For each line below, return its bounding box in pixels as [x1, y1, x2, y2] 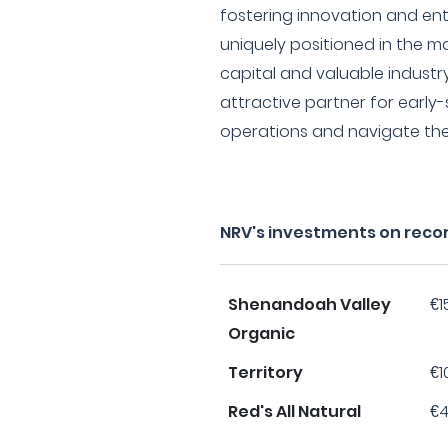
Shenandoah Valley [228, 293, 392, 316]
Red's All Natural [228, 400, 362, 423]
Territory [228, 361, 304, 384]
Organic [228, 322, 296, 345]
